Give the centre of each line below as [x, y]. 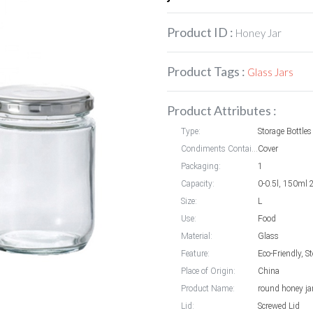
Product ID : [201, 32]
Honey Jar [259, 33]
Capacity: [198, 184]
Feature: [195, 254]
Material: [197, 236]
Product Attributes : [222, 110]
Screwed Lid [279, 306]
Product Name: [208, 289]
